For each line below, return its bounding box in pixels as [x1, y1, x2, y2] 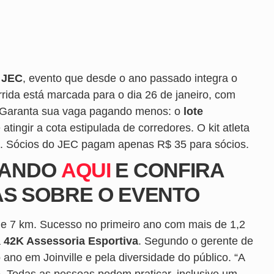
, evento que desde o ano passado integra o [23, 72, 237, 84]
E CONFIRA [110, 158, 224, 182]
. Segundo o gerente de [138, 234, 253, 247]
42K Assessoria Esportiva [4, 234, 138, 247]
